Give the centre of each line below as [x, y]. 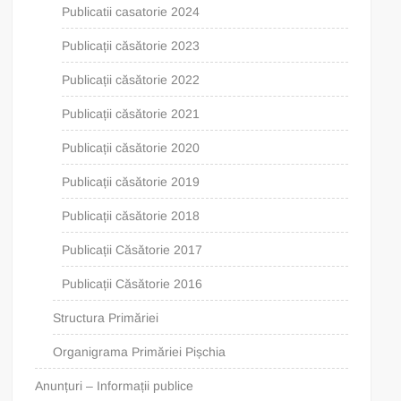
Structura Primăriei [106, 317]
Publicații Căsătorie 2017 [132, 249]
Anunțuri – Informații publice [115, 385]
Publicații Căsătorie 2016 [132, 283]
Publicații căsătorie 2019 [131, 181]
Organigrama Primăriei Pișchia [140, 351]
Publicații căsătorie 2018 [131, 215]
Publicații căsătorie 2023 [131, 45]
